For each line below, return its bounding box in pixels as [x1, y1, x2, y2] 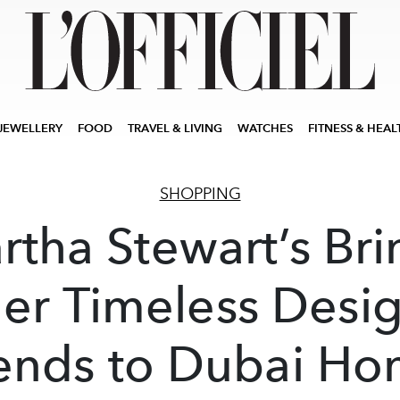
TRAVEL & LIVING [128, 121, 222, 135]
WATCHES [237, 121, 293, 135]
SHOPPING [159, 184, 241, 204]
